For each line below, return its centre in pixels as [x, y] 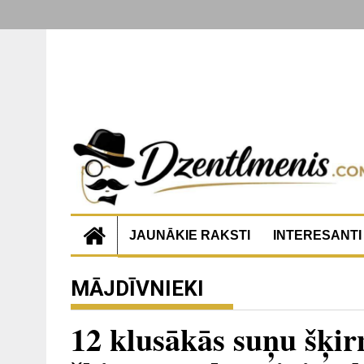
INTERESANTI [317, 235]
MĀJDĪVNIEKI [137, 288]
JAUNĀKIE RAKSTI [190, 235]
